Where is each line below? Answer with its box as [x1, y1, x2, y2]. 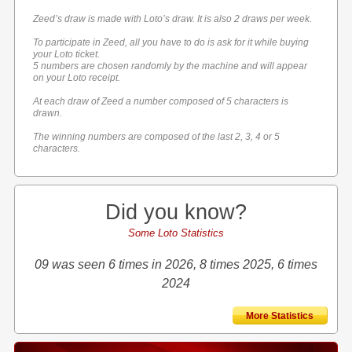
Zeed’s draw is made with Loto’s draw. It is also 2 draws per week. [33, 13, 313, 24]
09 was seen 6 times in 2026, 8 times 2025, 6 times [35, 258, 317, 271]
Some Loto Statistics [128, 227, 224, 239]
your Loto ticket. [33, 49, 101, 60]
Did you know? [105, 200, 247, 224]
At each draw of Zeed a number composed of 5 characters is [33, 96, 289, 107]
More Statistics [239, 310, 321, 321]
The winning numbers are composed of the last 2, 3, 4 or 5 [33, 131, 280, 142]
